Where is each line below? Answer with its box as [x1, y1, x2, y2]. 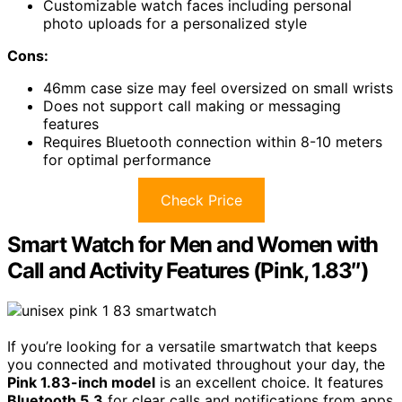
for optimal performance [43, 151, 211, 170]
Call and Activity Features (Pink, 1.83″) [7, 258, 369, 284]
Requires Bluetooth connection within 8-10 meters [43, 133, 382, 152]
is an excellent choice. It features [155, 373, 383, 392]
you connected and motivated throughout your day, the [7, 355, 385, 374]
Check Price [160, 191, 242, 210]
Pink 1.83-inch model [7, 373, 155, 392]
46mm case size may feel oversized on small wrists [43, 79, 393, 98]
